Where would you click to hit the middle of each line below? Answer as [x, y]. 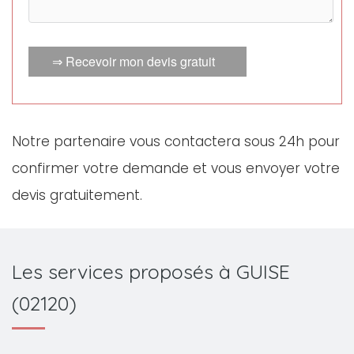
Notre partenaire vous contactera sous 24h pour [176, 141]
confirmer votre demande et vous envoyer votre [176, 168]
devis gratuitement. [77, 195]
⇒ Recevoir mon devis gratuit [134, 61]
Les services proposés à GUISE [151, 271]
